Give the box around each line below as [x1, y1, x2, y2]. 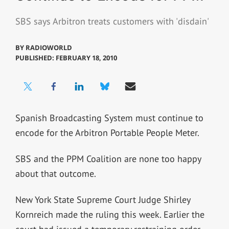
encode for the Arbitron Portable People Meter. [15, 126, 199, 139]
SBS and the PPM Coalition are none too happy [15, 152, 201, 165]
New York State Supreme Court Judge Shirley [15, 193, 190, 205]
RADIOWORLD [25, 42, 72, 52]
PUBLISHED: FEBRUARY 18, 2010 [15, 53, 117, 62]
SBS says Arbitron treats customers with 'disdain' [15, 15, 209, 28]
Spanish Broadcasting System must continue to [15, 111, 203, 124]
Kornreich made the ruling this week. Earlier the [15, 208, 204, 220]
